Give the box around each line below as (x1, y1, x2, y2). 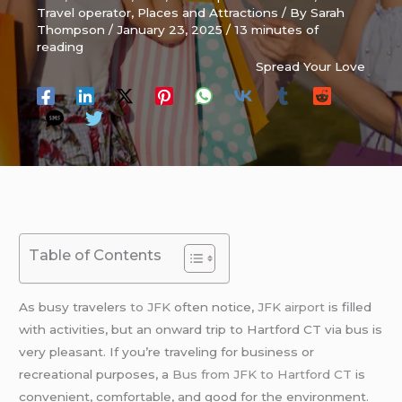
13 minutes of (234, 22, 319, 38)
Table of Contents (29, 246, 162, 265)
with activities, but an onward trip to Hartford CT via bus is (19, 321, 383, 336)
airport (284, 299, 329, 314)
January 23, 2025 (117, 22, 227, 38)
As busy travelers (19, 299, 131, 314)
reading (37, 39, 84, 55)
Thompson (37, 22, 109, 38)
